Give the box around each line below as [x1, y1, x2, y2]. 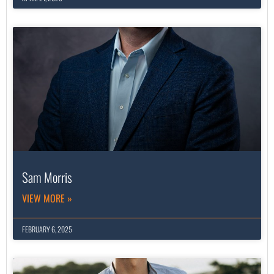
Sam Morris [22, 168, 72, 187]
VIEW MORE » [22, 191, 72, 206]
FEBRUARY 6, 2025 [22, 224, 72, 235]
